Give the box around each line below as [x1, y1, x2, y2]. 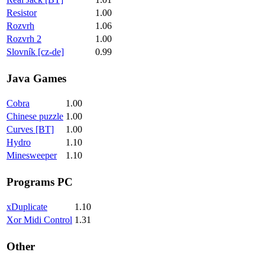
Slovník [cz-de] [7, 47, 64, 57]
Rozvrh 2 [7, 34, 41, 44]
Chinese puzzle [7, 111, 63, 121]
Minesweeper [7, 150, 57, 160]
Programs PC [7, 175, 73, 188]
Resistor [7, 8, 37, 18]
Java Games [7, 72, 66, 85]
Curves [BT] [7, 124, 54, 134]
